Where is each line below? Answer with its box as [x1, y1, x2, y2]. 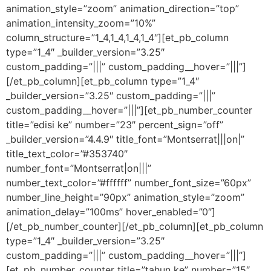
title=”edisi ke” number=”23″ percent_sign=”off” [6, 118, 223, 131]
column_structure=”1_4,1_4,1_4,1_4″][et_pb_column [6, 31, 229, 44]
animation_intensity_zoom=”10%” [6, 16, 155, 29]
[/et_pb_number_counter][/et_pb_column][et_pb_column [6, 220, 263, 232]
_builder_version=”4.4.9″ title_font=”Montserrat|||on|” [6, 132, 244, 145]
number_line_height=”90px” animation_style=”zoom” [6, 191, 244, 203]
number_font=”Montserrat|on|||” [6, 162, 151, 174]
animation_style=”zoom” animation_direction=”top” [6, 2, 239, 15]
